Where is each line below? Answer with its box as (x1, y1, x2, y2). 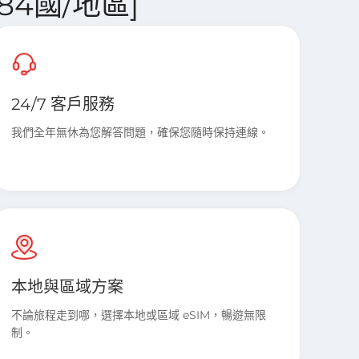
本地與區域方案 (11, 277, 124, 296)
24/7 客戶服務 (11, 95, 115, 114)
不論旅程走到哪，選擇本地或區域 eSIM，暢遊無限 (11, 308, 267, 322)
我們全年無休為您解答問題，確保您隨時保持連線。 (11, 125, 270, 139)
